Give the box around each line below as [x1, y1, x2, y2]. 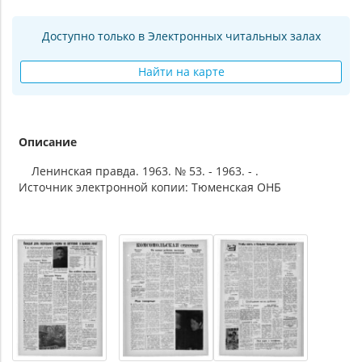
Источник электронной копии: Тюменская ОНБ [19, 179, 281, 196]
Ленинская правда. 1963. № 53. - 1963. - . [19, 163, 259, 179]
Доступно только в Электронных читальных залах [41, 28, 321, 44]
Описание [19, 134, 77, 150]
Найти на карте [137, 64, 225, 80]
